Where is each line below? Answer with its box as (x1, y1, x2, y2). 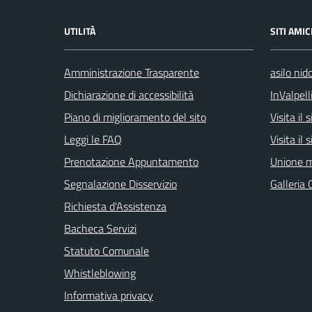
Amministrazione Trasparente (64, 63, 199, 81)
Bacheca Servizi (64, 219, 136, 237)
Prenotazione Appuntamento (64, 153, 198, 170)
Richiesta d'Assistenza (64, 197, 166, 214)
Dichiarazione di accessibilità (64, 86, 194, 103)
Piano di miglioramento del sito (64, 108, 206, 125)
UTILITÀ (64, 23, 95, 38)
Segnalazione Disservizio (64, 175, 177, 192)
